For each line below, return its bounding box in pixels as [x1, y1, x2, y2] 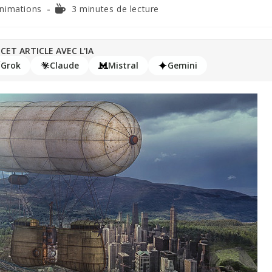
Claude [49, 59, 79, 72]
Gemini [167, 59, 197, 72]
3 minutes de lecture [72, 3, 160, 15]
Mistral [107, 59, 138, 72]
